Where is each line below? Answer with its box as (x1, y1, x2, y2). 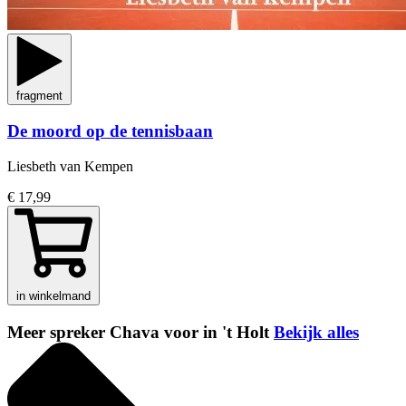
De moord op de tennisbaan (7, 121, 213, 141)
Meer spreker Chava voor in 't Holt (7, 322, 274, 342)
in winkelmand (16, 289, 91, 304)
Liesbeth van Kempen (7, 159, 133, 175)
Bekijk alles (274, 322, 359, 342)
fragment (16, 88, 63, 102)
